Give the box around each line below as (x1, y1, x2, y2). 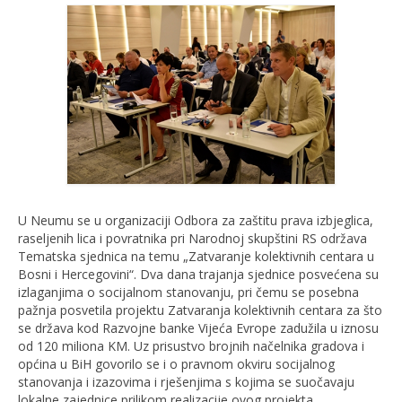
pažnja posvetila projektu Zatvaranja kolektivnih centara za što (18, 301, 382, 319)
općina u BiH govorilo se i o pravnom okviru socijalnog (18, 354, 335, 372)
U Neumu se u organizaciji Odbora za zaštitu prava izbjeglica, (18, 211, 373, 229)
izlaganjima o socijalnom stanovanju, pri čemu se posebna (18, 283, 359, 301)
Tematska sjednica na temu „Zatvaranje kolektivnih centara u (18, 247, 374, 265)
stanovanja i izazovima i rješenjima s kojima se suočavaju (18, 372, 354, 390)
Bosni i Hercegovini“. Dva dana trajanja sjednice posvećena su (18, 265, 379, 283)
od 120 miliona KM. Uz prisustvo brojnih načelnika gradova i (18, 336, 364, 354)
